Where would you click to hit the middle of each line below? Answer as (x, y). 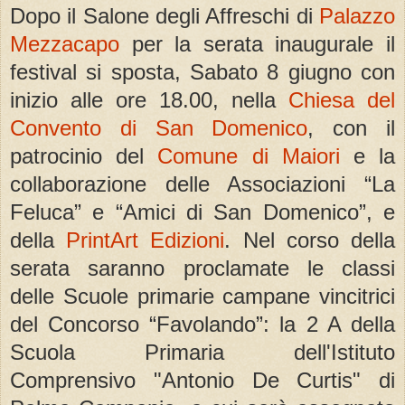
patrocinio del (84, 156)
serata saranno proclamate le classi (202, 268)
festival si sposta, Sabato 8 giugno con (202, 72)
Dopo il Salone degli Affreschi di (165, 16)
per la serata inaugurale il (257, 44)
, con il (352, 128)
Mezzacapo (65, 44)
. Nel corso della (310, 240)
